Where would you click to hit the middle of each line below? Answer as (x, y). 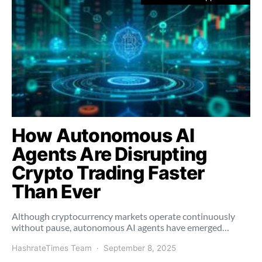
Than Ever (56, 191)
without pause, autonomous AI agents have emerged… (120, 227)
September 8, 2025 (140, 248)
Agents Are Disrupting (110, 154)
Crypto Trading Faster (108, 173)
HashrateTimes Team (52, 248)
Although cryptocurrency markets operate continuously (123, 216)
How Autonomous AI (103, 135)
